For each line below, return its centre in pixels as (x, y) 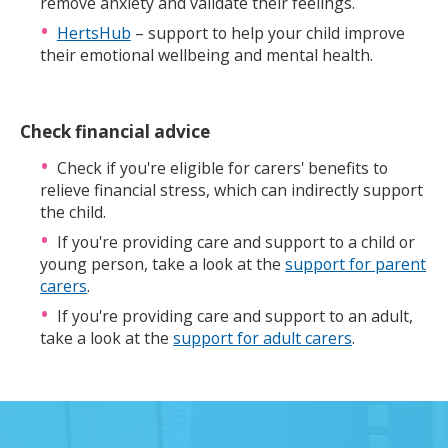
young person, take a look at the (163, 264)
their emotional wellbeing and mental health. (207, 55)
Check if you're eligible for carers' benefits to (222, 168)
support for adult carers (263, 338)
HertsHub (93, 33)
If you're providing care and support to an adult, (234, 316)
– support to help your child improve (267, 33)
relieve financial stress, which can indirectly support (232, 190)
